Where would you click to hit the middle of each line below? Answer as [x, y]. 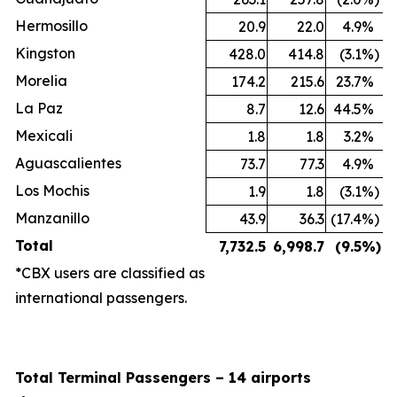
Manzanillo [52, 218]
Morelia [41, 80]
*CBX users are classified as [110, 272]
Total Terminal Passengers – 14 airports [163, 377]
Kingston [45, 53]
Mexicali [44, 135]
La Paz [39, 108]
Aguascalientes [68, 163]
